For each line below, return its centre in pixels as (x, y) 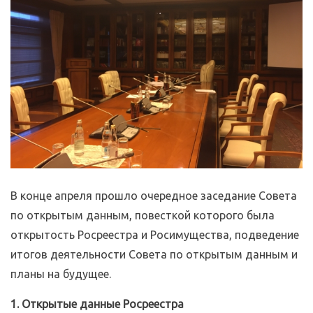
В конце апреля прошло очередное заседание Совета (154, 195)
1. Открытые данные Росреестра (97, 304)
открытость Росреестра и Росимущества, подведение (155, 234)
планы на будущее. (61, 274)
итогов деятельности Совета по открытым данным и (154, 254)
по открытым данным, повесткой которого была (143, 215)
